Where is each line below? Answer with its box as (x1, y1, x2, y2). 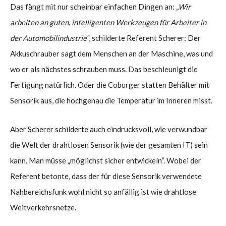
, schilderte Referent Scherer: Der (89, 33, 201, 42)
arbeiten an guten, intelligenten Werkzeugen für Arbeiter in (10, 17, 206, 27)
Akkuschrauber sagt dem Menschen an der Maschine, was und (10, 48, 213, 58)
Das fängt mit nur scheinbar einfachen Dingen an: (10, 2, 176, 11)
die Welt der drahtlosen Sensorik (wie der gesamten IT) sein (10, 140, 208, 149)
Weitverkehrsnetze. (10, 202, 76, 212)
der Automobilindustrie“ (10, 33, 89, 42)
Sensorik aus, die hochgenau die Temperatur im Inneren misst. (10, 95, 212, 105)
